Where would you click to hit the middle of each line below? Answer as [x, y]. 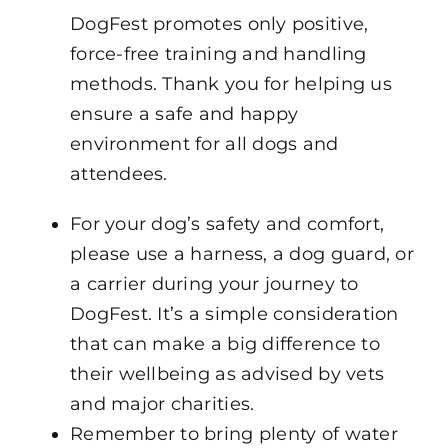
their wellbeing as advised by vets [227, 373]
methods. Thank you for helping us [230, 83]
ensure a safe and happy [184, 113]
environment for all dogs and [204, 143]
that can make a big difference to [224, 343]
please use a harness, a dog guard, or [241, 253]
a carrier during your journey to [214, 283]
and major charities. [162, 403]
